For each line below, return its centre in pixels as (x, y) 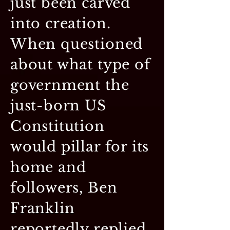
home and (48, 167)
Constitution (57, 126)
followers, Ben (64, 187)
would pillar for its (80, 146)
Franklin (43, 208)
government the (70, 85)
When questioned (77, 44)
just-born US (58, 105)
